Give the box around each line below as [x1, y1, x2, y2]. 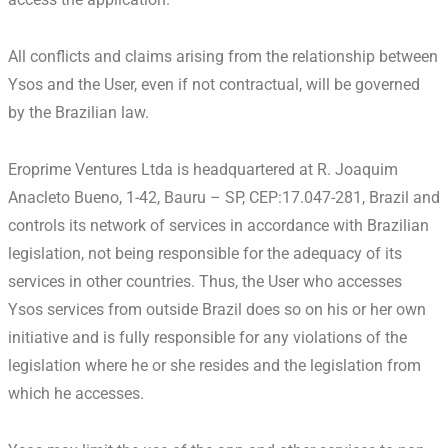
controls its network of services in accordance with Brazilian [8, 215, 429, 235]
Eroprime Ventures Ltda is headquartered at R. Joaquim [8, 159, 398, 179]
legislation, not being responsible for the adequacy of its [8, 243, 402, 263]
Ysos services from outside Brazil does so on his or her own [8, 299, 426, 319]
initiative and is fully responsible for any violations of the [8, 327, 407, 347]
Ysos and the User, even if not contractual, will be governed [8, 75, 420, 95]
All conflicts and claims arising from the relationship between [8, 47, 438, 67]
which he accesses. [8, 383, 144, 403]
